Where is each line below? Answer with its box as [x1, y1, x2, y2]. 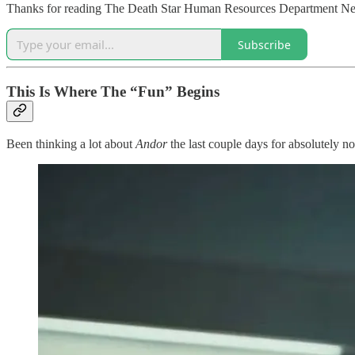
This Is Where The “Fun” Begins [6, 83, 219, 101]
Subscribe [238, 36, 291, 52]
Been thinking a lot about [6, 136, 136, 151]
